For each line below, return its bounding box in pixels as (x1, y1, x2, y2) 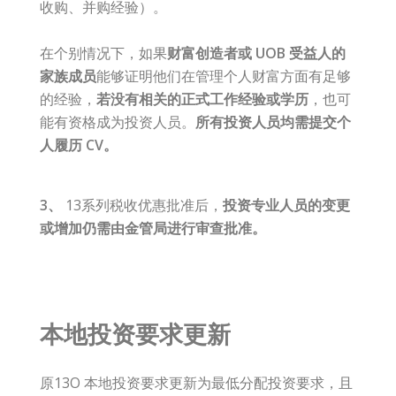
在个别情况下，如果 (40, 43, 167, 64)
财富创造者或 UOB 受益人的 (167, 43, 346, 64)
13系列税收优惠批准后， (65, 195, 223, 216)
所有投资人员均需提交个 (195, 112, 351, 133)
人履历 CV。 (40, 135, 118, 156)
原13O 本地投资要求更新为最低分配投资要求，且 (40, 372, 353, 392)
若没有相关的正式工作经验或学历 (96, 89, 308, 110)
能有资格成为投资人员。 (40, 112, 195, 133)
